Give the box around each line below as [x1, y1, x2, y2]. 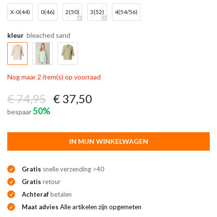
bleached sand [27, 31, 70, 39]
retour [41, 177, 61, 186]
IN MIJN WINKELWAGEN [69, 137, 148, 145]
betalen [49, 190, 72, 198]
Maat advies [22, 202, 60, 211]
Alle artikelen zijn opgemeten [60, 202, 141, 211]
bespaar [7, 107, 33, 116]
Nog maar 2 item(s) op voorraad [7, 72, 101, 81]
